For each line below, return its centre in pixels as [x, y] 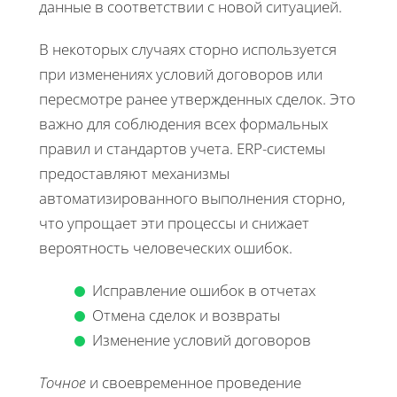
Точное [62, 382]
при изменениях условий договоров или [181, 74]
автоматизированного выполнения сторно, [192, 198]
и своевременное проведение [194, 382]
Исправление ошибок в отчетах [204, 290]
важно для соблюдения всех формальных [183, 123]
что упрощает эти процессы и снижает [174, 222]
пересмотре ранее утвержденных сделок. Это [197, 98]
